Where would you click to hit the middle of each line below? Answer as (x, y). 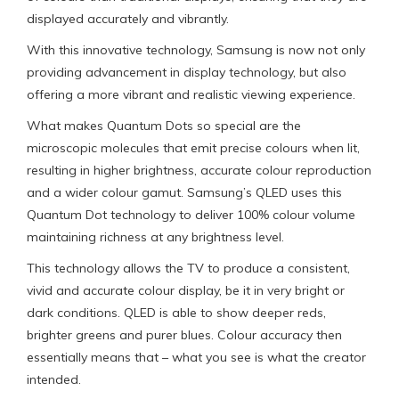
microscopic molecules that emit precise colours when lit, (193, 147)
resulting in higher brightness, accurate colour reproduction (199, 170)
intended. (54, 379)
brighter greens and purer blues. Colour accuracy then (184, 334)
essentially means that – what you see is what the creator (196, 357)
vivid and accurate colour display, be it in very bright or (186, 290)
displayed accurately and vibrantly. (128, 18)
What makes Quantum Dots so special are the (164, 125)
